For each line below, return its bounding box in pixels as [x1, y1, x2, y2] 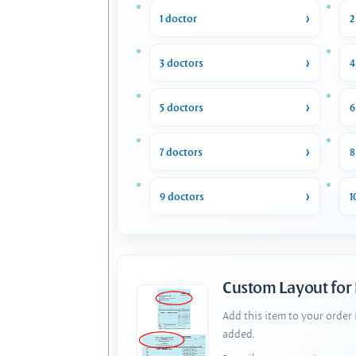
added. [222, 327, 255, 341]
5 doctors [160, 100, 203, 114]
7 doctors [160, 145, 203, 159]
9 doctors [160, 189, 204, 203]
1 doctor [160, 11, 197, 25]
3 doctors [160, 56, 203, 70]
